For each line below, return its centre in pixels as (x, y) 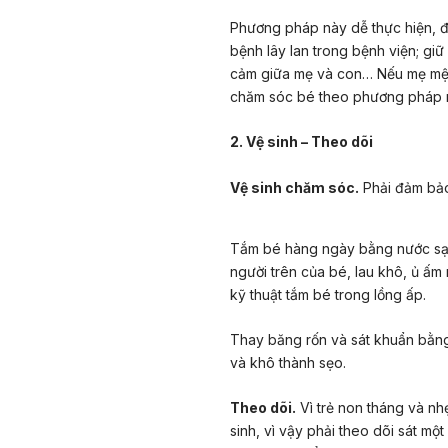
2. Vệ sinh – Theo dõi (301, 142)
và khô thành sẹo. (288, 362)
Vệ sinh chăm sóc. (294, 187)
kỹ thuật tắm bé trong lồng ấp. (328, 294)
